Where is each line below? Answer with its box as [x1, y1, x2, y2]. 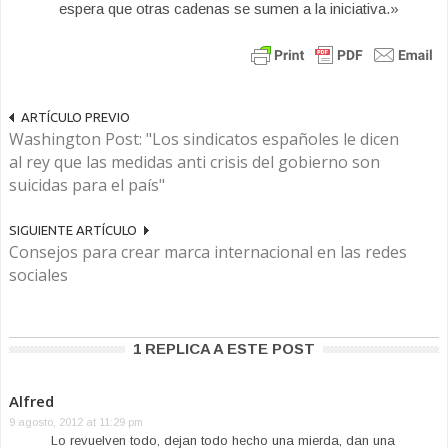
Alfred [9, 391, 54, 411]
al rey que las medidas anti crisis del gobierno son [9, 151, 380, 173]
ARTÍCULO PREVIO [21, 110, 130, 124]
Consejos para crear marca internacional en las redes [9, 241, 407, 263]
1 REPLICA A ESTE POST [133, 340, 315, 357]
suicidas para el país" [9, 174, 165, 196]
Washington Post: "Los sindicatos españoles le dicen [9, 128, 399, 150]
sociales [9, 264, 68, 286]
